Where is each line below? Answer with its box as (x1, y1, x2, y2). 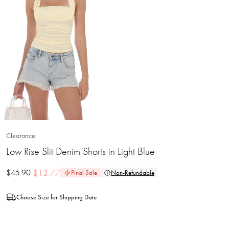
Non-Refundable (111, 168, 154, 177)
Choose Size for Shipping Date (16, 192, 97, 201)
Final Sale (71, 168, 97, 177)
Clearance (6, 131, 35, 140)
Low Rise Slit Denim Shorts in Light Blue (6, 145, 155, 158)
